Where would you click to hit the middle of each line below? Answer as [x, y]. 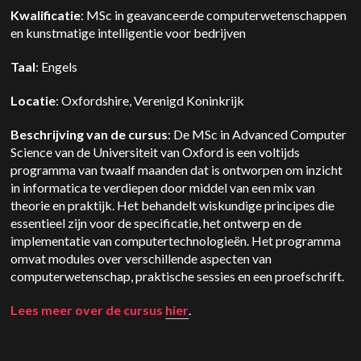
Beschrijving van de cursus [89, 134]
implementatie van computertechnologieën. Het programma [176, 241]
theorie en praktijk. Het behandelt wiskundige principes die [173, 205]
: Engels [59, 66]
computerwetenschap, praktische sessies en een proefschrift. [178, 276]
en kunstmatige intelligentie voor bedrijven [131, 33]
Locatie [33, 100]
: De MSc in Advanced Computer [257, 134]
